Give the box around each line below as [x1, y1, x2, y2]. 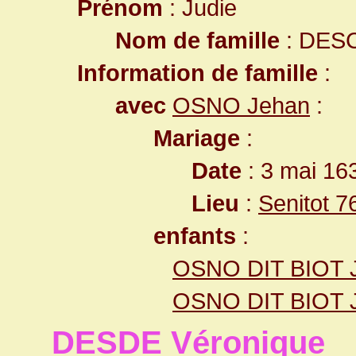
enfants [153, 222, 236, 249]
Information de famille [77, 60, 318, 86]
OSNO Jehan [172, 92, 310, 118]
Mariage [153, 125, 240, 151]
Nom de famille [115, 27, 280, 53]
